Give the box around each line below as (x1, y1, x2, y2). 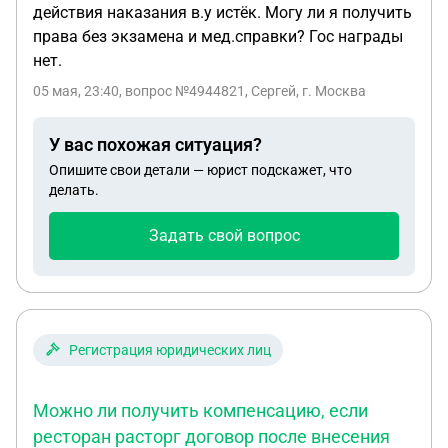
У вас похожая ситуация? (49, 134, 262, 155)
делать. (49, 182, 99, 198)
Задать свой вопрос (148, 226, 300, 245)
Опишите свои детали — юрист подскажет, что (49, 162, 352, 178)
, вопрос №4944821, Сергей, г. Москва (119, 83, 366, 99)
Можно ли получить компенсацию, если (33, 400, 368, 421)
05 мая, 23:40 (33, 83, 119, 99)
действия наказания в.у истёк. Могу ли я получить (33, 3, 412, 22)
